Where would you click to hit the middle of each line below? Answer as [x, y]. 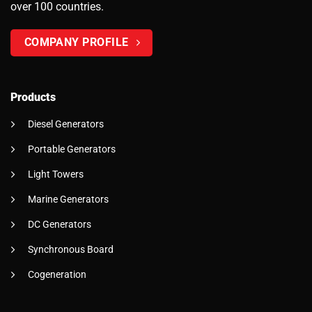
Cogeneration [57, 274]
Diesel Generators [66, 124]
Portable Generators [72, 149]
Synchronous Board [71, 249]
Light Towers [56, 174]
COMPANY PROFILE [76, 43]
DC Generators [60, 224]
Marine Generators [68, 199]
